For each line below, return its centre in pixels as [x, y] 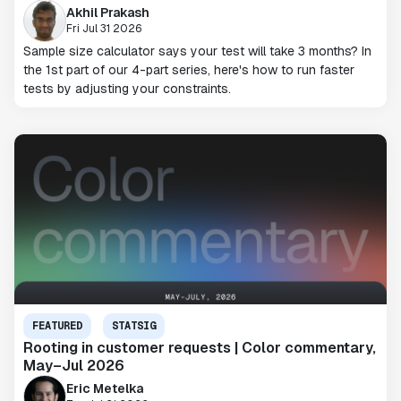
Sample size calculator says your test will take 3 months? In [197, 51]
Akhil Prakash [108, 12]
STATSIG [134, 326]
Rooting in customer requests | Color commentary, [200, 348]
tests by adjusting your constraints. [127, 89]
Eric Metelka [105, 388]
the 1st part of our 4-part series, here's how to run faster [189, 70]
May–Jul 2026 [74, 366]
